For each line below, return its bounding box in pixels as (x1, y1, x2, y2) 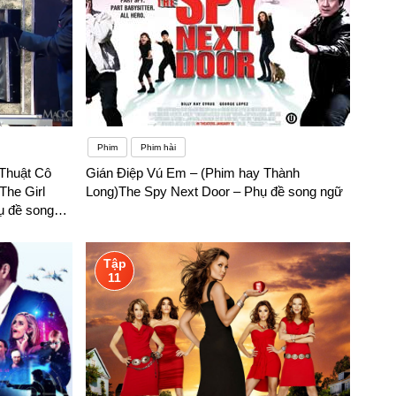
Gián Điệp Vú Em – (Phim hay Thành (86, 165, 301, 181)
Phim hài (141, 142, 177, 153)
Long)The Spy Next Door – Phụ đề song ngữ (86, 184, 344, 200)
